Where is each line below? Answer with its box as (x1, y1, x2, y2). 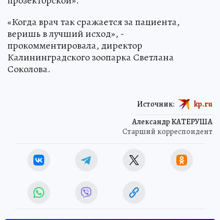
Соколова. (7, 62, 51, 76)
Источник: (137, 98, 174, 110)
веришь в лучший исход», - (7, 27, 124, 40)
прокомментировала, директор (7, 38, 142, 52)
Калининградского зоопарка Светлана (7, 50, 174, 64)
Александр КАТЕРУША (132, 116, 213, 127)
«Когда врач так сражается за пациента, (7, 15, 180, 28)
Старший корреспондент (122, 126, 213, 137)
